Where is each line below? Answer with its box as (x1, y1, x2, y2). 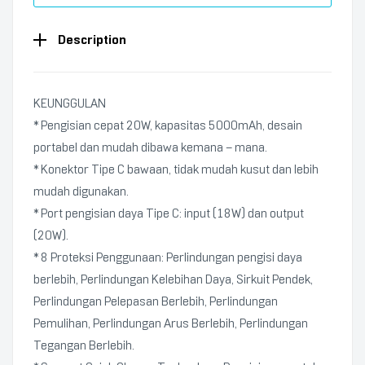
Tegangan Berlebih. (33, 338, 134, 353)
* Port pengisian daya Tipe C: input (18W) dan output (33, 206, 304, 221)
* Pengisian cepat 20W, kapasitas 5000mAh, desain (33, 118, 302, 133)
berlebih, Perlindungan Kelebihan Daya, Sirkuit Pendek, (33, 272, 313, 287)
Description (58, 32, 126, 47)
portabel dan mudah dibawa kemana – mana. (33, 140, 267, 155)
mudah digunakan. (33, 184, 129, 199)
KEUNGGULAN (33, 96, 106, 111)
